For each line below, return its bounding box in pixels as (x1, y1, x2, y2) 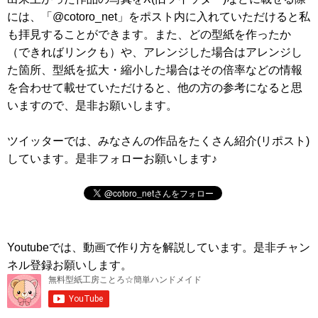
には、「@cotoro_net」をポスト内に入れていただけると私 (7, 11, 310, 23)
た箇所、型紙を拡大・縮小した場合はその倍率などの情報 (7, 64, 302, 76)
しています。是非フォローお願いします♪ (7, 153, 217, 165)
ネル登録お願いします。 (7, 259, 132, 271)
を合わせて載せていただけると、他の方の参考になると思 (7, 82, 302, 94)
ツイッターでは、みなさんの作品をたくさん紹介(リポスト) (7, 135, 309, 147)
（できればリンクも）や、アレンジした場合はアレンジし (7, 46, 302, 58)
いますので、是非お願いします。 (7, 99, 177, 111)
